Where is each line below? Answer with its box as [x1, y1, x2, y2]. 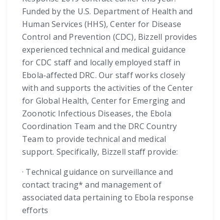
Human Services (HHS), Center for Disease [22, 19, 182, 30]
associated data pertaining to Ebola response [22, 192, 193, 203]
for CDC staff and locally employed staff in [22, 57, 181, 68]
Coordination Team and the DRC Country [22, 121, 177, 132]
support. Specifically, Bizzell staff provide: [22, 146, 178, 158]
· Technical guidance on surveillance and [22, 166, 173, 178]
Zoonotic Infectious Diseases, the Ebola [22, 108, 171, 119]
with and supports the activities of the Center [22, 82, 193, 94]
